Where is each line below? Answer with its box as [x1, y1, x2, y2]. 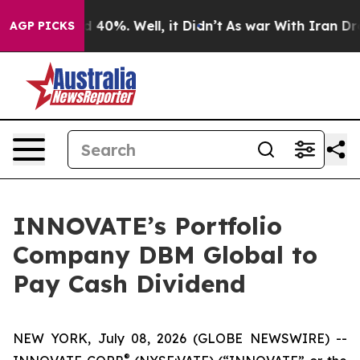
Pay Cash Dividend [13, 268, 246, 299]
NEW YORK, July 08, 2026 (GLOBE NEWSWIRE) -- [13, 330, 347, 346]
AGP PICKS [10, 18, 75, 33]
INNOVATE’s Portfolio [13, 211, 282, 241]
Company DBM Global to [13, 239, 317, 270]
